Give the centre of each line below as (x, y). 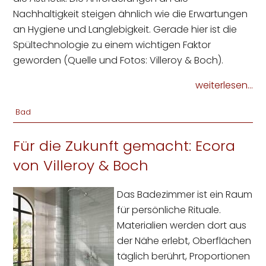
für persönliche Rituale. (169, 210)
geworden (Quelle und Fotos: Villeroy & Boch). (118, 61)
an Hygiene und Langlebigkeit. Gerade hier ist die (125, 30)
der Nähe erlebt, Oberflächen (184, 241)
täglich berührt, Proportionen (184, 256)
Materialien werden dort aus (182, 226)
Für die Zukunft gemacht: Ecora (124, 146)
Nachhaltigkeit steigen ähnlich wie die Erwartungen (131, 14)
